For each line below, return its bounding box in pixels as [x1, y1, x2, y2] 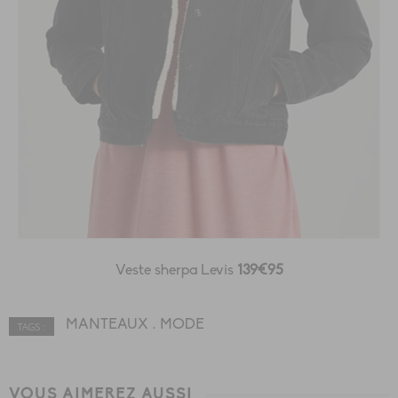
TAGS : [18, 319, 45, 333]
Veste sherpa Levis [115, 263, 237, 279]
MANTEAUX [66, 317, 148, 333]
